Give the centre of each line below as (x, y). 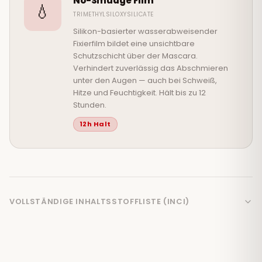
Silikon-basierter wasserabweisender (145, 32)
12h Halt (95, 124)
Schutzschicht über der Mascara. (135, 56)
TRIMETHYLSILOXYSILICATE (113, 15)
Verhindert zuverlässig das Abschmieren (151, 68)
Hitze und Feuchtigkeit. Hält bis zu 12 (139, 93)
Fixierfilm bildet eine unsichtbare (134, 44)
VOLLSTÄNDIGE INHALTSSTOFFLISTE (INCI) (100, 202)
